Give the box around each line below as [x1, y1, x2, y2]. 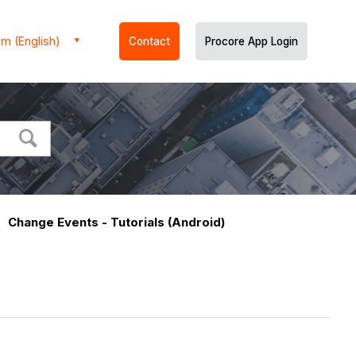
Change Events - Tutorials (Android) [8, 215, 226, 230]
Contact [129, 35, 170, 48]
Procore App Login [205, 35, 298, 48]
